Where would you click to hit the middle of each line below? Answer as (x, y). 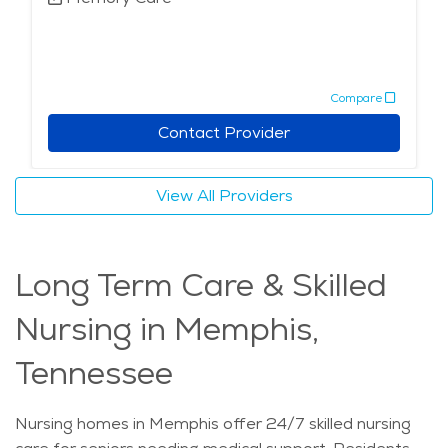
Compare (356, 97)
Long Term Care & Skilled (201, 285)
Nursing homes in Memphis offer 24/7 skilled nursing (213, 424)
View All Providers (224, 196)
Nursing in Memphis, (167, 329)
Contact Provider (224, 133)
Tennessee (94, 373)
